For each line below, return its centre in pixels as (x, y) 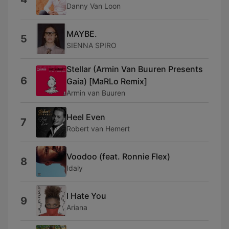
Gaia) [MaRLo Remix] (107, 81)
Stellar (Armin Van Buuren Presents (135, 69)
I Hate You (86, 196)
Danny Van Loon (94, 6)
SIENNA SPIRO (91, 45)
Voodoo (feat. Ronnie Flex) (118, 156)
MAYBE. (82, 33)
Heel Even (86, 117)
